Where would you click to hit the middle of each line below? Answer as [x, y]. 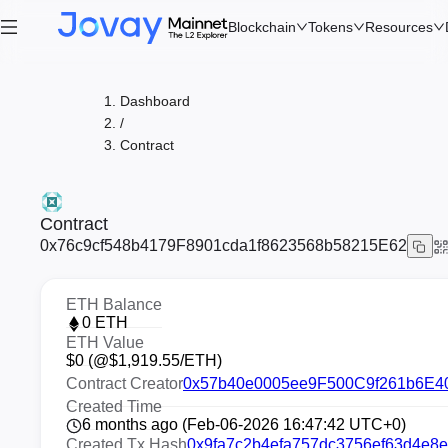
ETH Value [105, 342]
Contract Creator [124, 383]
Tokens [330, 27]
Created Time [114, 406]
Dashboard [155, 101]
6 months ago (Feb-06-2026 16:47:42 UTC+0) [244, 424]
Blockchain [262, 27]
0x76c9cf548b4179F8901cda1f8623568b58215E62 [223, 245]
